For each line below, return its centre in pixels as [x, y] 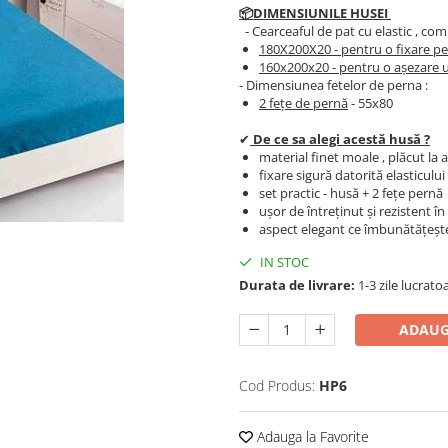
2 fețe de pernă [303, 102]
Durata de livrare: [297, 284]
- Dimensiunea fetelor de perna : [333, 84]
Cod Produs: [277, 385]
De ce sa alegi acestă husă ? [340, 138]
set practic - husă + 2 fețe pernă [351, 192]
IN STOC [283, 261]
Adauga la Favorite [311, 436]
